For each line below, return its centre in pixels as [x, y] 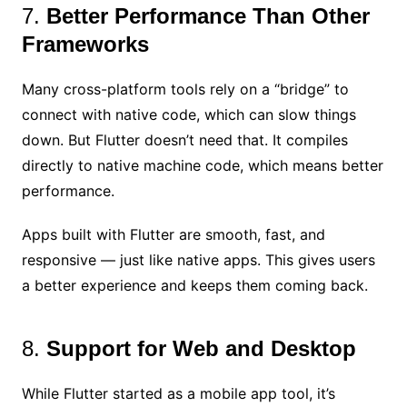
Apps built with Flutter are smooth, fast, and [173, 235]
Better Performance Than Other [208, 16]
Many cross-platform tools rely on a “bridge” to [185, 89]
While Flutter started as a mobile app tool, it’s [178, 394]
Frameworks [85, 45]
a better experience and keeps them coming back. [197, 286]
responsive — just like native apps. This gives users [198, 260]
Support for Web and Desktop [201, 349]
